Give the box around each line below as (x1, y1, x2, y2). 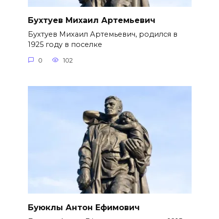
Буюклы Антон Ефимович (27, 202, 140, 212)
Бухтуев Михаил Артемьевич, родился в (27, 29, 177, 39)
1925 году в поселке (27, 40, 102, 49)
